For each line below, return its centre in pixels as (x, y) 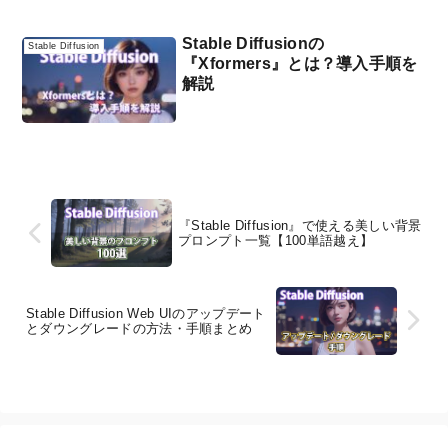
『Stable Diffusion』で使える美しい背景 (300, 226)
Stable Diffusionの (253, 44)
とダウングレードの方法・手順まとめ (139, 328)
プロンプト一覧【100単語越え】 (276, 241)
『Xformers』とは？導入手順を (300, 64)
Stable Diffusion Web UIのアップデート (146, 313)
